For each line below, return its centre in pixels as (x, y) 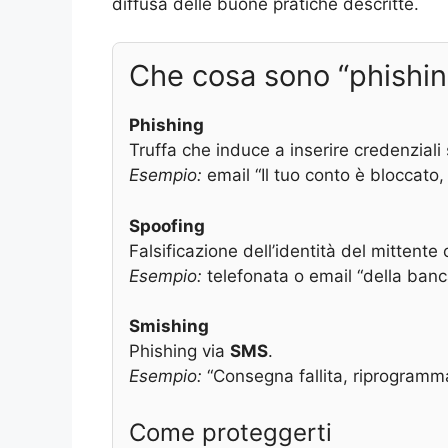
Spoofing (167, 225)
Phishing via (179, 351)
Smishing (169, 326)
